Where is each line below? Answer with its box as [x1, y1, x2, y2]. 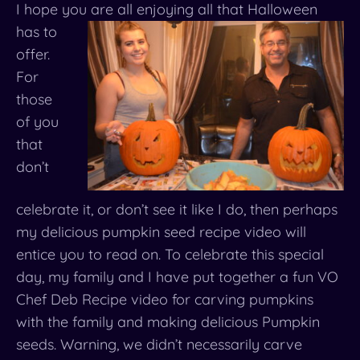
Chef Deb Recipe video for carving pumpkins [16, 290, 313, 309]
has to [16, 22, 57, 41]
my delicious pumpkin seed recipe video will [16, 223, 306, 242]
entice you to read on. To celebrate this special [16, 245, 324, 264]
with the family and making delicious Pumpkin [16, 313, 320, 332]
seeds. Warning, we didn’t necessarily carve [16, 335, 302, 354]
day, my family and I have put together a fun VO [16, 268, 338, 287]
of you [16, 112, 59, 131]
